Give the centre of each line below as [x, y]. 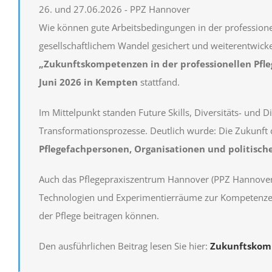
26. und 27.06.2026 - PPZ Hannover [114, 9]
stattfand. [159, 82]
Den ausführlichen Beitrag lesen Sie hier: [124, 246]
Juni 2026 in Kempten [88, 82]
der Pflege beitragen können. [99, 216]
